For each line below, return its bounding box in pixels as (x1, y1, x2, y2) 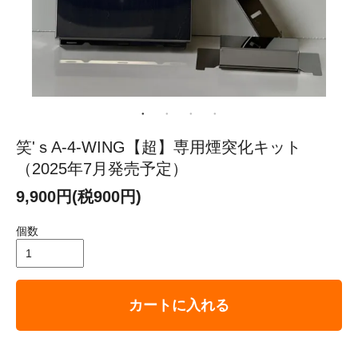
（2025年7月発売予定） (16, 160, 188, 178)
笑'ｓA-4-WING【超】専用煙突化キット (16, 138, 301, 157)
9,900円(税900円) (16, 188, 141, 206)
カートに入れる (129, 297, 229, 314)
